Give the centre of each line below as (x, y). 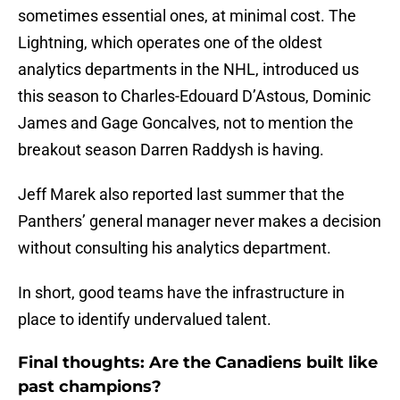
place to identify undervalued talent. (145, 320)
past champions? (90, 387)
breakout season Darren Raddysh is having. (171, 150)
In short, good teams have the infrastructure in (181, 293)
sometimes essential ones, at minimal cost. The (187, 16)
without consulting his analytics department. (175, 248)
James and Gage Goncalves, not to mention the (186, 123)
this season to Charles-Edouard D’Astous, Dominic (194, 96)
